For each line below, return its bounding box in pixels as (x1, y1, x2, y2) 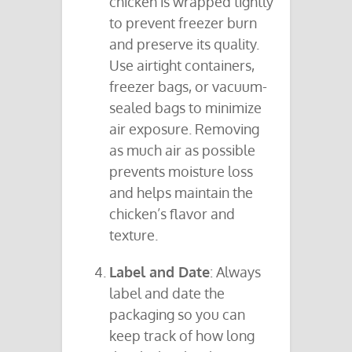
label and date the (109, 284, 225, 302)
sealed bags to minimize (109, 99, 262, 117)
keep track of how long (109, 327, 255, 345)
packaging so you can (109, 306, 245, 324)
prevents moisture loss (109, 163, 253, 181)
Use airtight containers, (109, 57, 255, 75)
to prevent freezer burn (109, 14, 257, 32)
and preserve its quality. (109, 35, 259, 53)
